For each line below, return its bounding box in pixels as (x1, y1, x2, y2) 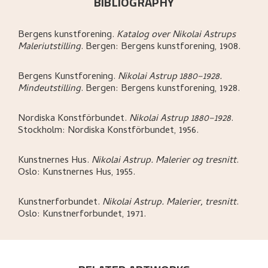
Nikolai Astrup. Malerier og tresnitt (92, 153, 236, 169)
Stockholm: (18, 123, 68, 139)
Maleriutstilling (18, 39, 81, 55)
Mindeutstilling (18, 81, 81, 97)
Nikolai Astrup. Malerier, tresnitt (102, 194, 236, 211)
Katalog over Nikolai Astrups (117, 27, 236, 43)
